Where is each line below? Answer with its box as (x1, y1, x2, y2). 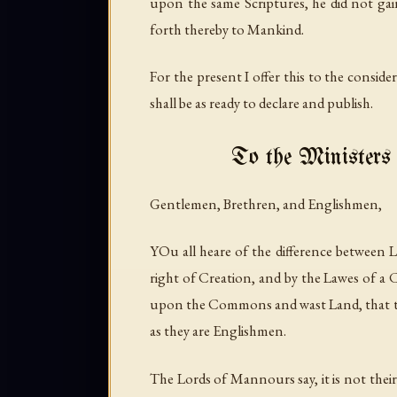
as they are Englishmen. (150, 321, 286, 341)
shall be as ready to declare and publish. (150, 93, 373, 113)
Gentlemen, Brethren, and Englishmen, (150, 194, 382, 214)
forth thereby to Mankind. (150, 19, 304, 40)
